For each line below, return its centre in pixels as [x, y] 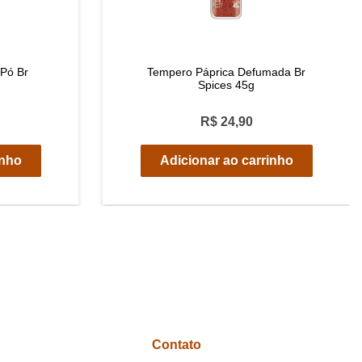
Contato [177, 345]
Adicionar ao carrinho [226, 160]
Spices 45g [226, 85]
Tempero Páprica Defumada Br [226, 72]
